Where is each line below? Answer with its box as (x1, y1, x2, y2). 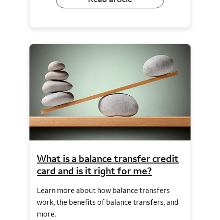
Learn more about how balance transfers (37, 186, 170, 195)
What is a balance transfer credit (37, 152, 179, 165)
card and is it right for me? (37, 165, 152, 177)
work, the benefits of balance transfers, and (37, 197, 179, 207)
